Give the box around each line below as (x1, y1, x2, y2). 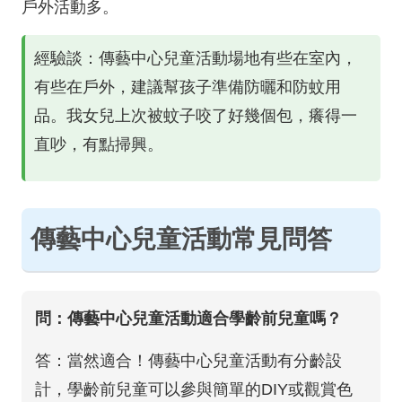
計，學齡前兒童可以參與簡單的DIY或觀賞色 (35, 380, 353, 398)
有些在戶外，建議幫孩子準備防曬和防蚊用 (34, 78, 341, 96)
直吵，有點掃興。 (34, 135, 163, 153)
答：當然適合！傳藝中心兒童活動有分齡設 (35, 352, 342, 370)
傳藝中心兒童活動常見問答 (31, 225, 332, 253)
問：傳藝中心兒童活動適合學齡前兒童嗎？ (35, 310, 342, 328)
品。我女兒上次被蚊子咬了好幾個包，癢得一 (34, 107, 357, 125)
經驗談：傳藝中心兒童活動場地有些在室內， (34, 49, 357, 67)
